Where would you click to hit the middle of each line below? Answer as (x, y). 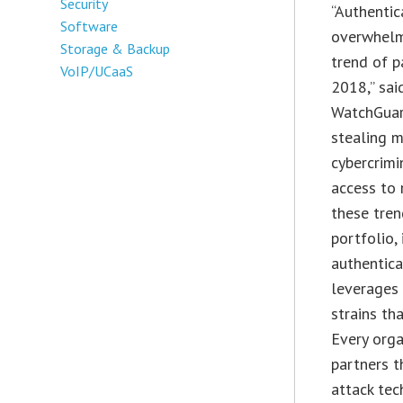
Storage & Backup (116, 48)
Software (90, 26)
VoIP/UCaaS (97, 71)
